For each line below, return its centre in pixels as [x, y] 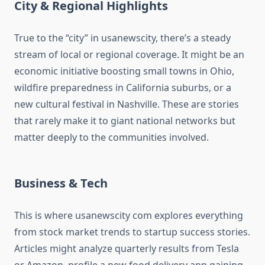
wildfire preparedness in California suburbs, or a [123, 88]
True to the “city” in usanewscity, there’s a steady [122, 38]
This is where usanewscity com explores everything [129, 216]
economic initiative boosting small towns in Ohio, [124, 71]
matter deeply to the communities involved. [112, 138]
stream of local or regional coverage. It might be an [129, 55]
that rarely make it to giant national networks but [125, 121]
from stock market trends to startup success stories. [132, 232]
